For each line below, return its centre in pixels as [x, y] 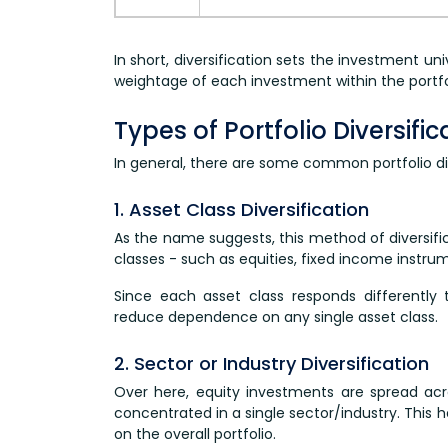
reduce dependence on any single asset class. [276, 316]
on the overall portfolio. [195, 433]
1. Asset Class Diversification [241, 209]
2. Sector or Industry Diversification [271, 363]
